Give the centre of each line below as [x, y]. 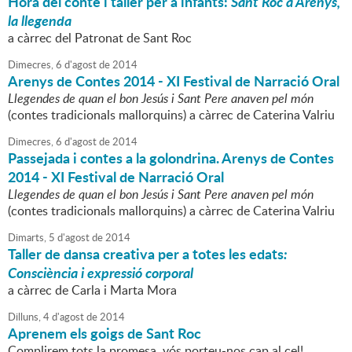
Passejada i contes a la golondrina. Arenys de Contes [171, 158]
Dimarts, [27, 238]
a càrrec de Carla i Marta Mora [92, 290]
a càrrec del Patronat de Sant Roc [100, 38]
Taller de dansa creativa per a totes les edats [146, 254]
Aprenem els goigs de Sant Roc [104, 334]
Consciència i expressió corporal [101, 273]
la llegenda [40, 21]
